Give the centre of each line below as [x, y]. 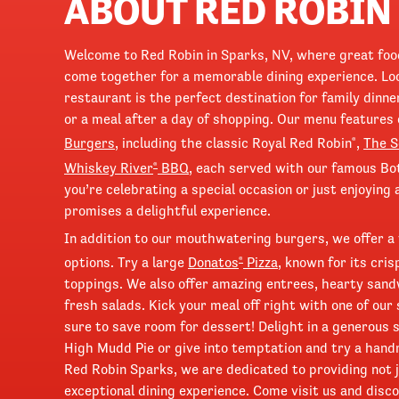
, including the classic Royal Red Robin [233, 143]
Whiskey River [109, 167]
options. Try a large [126, 262]
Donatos [213, 262]
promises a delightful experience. [167, 210]
